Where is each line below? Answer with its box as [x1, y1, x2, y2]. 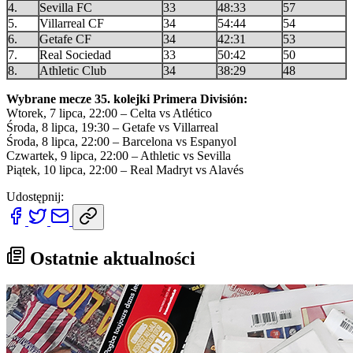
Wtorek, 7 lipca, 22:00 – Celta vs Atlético [6, 106, 212, 120]
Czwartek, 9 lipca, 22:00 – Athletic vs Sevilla [6, 148, 231, 162]
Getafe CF [39, 32, 91, 46]
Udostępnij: [6, 189, 64, 203]
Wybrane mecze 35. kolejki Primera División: [6, 91, 247, 106]
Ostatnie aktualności [25, 247, 195, 269]
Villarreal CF [39, 16, 104, 30]
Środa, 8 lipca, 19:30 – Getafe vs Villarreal [6, 120, 218, 134]
